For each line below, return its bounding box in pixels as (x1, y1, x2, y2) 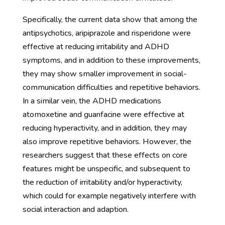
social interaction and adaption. (22, 203, 129, 215)
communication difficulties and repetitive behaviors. (22, 81, 200, 93)
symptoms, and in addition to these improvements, (22, 54, 200, 66)
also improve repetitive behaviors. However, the (22, 136, 191, 147)
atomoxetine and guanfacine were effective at (22, 108, 184, 120)
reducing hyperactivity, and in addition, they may (22, 122, 187, 134)
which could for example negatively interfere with (22, 190, 196, 201)
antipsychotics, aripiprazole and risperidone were (22, 27, 191, 39)
